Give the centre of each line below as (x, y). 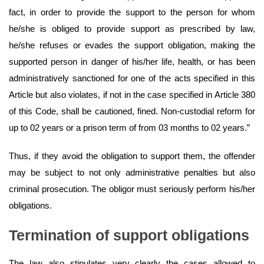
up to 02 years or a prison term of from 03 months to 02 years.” (129, 128)
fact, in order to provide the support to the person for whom (132, 12)
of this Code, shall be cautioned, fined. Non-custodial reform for (132, 111)
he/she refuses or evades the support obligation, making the (132, 45)
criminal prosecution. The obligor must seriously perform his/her (132, 189)
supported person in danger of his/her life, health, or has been (132, 62)
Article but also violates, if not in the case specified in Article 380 (132, 95)
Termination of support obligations (129, 235)
